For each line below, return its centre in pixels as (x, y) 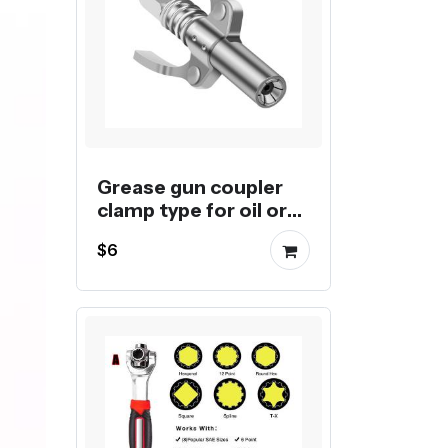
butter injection (172, 232)
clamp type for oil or (192, 209)
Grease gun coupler (190, 186)
